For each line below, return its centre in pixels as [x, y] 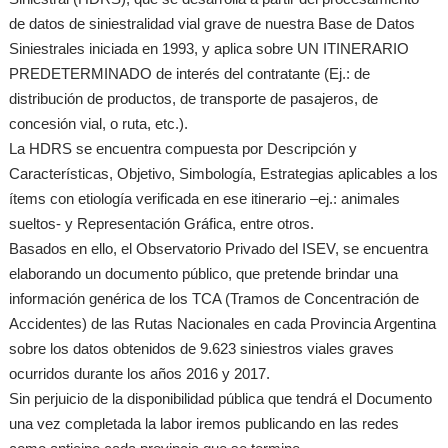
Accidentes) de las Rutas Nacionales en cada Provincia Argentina [223, 324]
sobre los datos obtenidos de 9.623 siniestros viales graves [202, 349]
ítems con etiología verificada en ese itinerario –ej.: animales [205, 199]
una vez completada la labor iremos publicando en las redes [204, 424]
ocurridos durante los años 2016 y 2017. [140, 374]
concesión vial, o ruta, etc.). [99, 124]
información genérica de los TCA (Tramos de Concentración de [214, 299]
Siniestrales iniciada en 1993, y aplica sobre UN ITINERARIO [209, 49]
